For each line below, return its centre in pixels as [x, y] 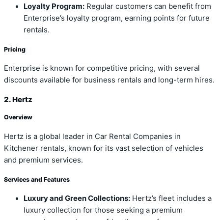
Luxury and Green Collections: [77, 199]
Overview [18, 117]
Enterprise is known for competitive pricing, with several [102, 69]
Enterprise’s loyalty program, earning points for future [117, 18]
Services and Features [37, 179]
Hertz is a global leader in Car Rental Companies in [92, 136]
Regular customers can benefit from [148, 6]
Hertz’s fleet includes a [171, 199]
